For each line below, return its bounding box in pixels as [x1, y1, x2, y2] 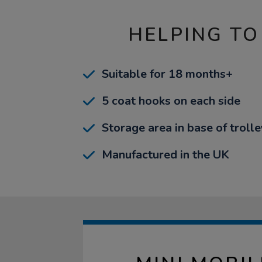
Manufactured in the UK [102, 147, 229, 163]
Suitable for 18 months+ [102, 66, 233, 82]
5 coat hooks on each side [102, 93, 240, 109]
